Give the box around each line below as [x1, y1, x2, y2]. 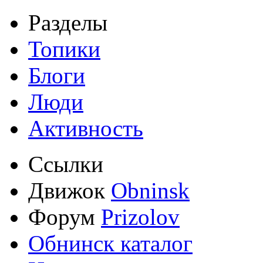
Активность [28, 115, 143, 141]
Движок [28, 177, 111, 203]
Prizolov [101, 204, 180, 230]
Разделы [28, 9, 107, 35]
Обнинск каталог [28, 230, 193, 256]
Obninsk [111, 177, 190, 203]
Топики [28, 36, 100, 62]
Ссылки [28, 151, 103, 177]
